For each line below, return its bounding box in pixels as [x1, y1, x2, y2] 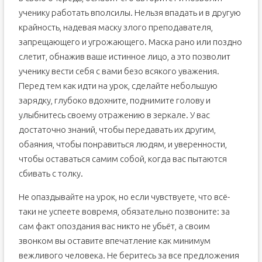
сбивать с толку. [18, 168, 83, 179]
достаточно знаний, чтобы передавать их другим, [18, 125, 216, 135]
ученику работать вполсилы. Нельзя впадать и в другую [18, 8, 241, 18]
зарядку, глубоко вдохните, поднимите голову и [18, 95, 211, 106]
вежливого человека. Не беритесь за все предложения [18, 250, 239, 261]
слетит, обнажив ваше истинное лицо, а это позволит [18, 51, 230, 62]
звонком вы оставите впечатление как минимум [18, 236, 211, 246]
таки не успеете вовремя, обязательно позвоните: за [18, 206, 230, 217]
